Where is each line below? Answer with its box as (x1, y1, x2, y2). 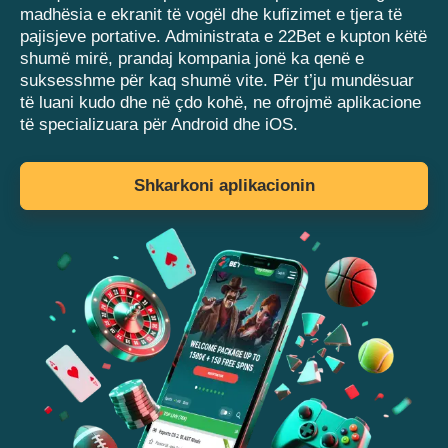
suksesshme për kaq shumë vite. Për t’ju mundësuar (20, 71, 414, 90)
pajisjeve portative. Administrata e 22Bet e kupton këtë (20, 27, 427, 46)
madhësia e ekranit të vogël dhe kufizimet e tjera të (20, 5, 402, 24)
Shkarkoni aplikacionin (133, 176, 315, 195)
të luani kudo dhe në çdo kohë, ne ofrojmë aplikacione (20, 93, 421, 112)
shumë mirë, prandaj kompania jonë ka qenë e (20, 49, 364, 68)
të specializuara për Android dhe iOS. (20, 115, 298, 134)
